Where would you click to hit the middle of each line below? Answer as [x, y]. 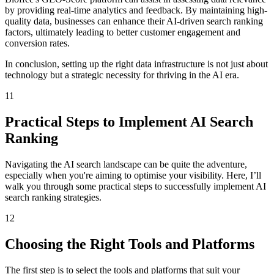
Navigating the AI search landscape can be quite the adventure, [126, 164]
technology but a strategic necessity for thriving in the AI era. [122, 75]
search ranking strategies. [53, 197]
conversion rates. [37, 43]
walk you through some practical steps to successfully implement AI [135, 186]
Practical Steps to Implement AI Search [129, 121]
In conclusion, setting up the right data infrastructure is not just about [136, 64]
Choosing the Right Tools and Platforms [130, 244]
